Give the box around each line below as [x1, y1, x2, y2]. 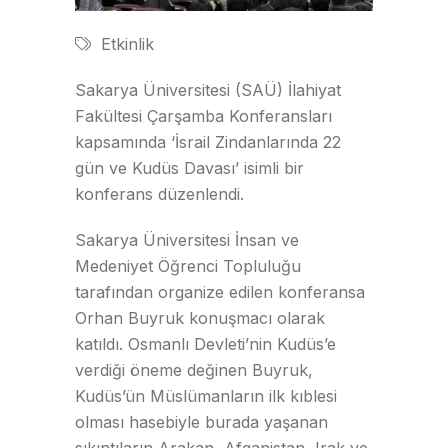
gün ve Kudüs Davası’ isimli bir [75, 157, 304, 178]
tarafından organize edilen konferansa [75, 281, 365, 302]
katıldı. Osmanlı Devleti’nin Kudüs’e [75, 333, 336, 354]
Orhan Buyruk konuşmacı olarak [75, 307, 325, 328]
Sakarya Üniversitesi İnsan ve [75, 229, 299, 250]
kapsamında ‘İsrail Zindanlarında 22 [75, 131, 341, 152]
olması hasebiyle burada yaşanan [75, 411, 328, 432]
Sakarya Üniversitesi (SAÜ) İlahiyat [75, 79, 341, 100]
